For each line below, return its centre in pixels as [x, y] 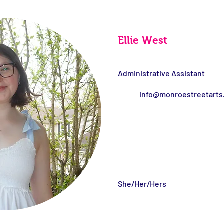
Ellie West [143, 40]
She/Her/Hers [142, 184]
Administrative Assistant [161, 73]
